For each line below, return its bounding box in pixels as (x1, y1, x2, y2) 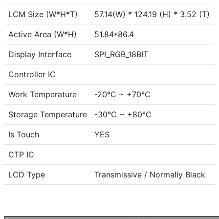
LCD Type (8, 170, 45, 180)
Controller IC (8, 69, 56, 80)
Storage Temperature (8, 109, 87, 120)
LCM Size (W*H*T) (8, 9, 78, 20)
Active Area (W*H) (8, 29, 77, 40)
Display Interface (8, 49, 71, 60)
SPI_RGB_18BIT (94, 49, 148, 60)
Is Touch (8, 130, 39, 140)
